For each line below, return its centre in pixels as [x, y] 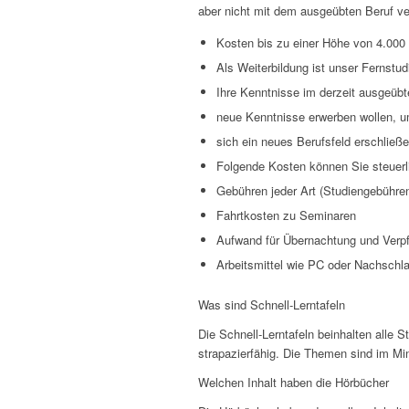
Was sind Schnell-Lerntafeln [272, 305]
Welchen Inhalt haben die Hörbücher [294, 383]
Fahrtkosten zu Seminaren [286, 215]
